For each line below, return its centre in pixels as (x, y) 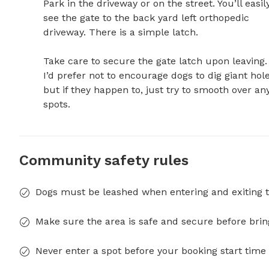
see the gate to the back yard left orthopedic (146, 18)
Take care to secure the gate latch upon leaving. (155, 61)
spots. (57, 104)
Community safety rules (104, 161)
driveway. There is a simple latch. (122, 32)
